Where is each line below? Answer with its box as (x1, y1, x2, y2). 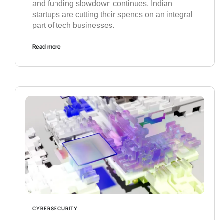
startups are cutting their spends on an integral (32, 10, 192, 19)
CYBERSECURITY (32, 205, 78, 211)
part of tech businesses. (32, 21, 114, 30)
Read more (32, 43, 61, 51)
